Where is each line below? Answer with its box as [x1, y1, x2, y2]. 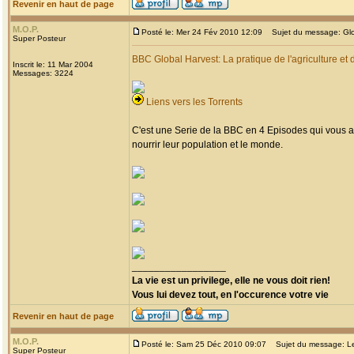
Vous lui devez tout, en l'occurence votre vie [132, 289, 329, 300]
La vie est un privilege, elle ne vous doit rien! [132, 275, 330, 286]
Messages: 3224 [13, 69, 73, 77]
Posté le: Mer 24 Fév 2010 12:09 [141, 28, 262, 36]
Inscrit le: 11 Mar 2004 [13, 60, 93, 69]
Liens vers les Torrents [146, 96, 243, 107]
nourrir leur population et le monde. [132, 139, 283, 150]
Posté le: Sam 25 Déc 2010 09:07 [141, 340, 266, 348]
